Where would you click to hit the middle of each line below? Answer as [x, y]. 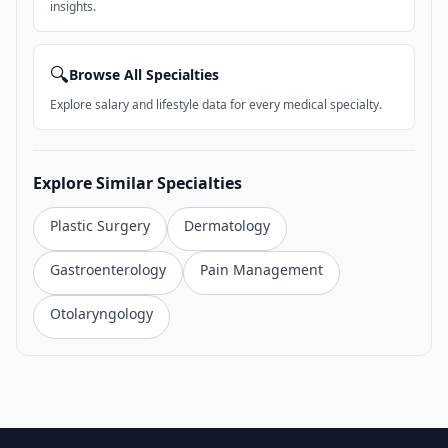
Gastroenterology [108, 269]
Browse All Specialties [144, 74]
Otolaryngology [101, 313]
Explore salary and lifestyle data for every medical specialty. [216, 104]
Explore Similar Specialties [137, 183]
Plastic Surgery [100, 225]
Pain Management [261, 269]
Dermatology [227, 225]
